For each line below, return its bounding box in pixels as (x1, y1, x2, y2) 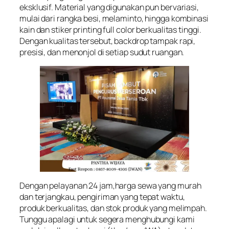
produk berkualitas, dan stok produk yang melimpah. (19, 202, 207, 214)
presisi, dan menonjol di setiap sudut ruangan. (19, 46, 185, 58)
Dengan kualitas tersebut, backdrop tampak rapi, (19, 35, 196, 47)
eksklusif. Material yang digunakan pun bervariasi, (19, 1, 199, 13)
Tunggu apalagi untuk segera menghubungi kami (19, 213, 195, 225)
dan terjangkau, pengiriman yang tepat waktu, (19, 191, 185, 202)
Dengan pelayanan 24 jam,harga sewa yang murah (19, 179, 201, 191)
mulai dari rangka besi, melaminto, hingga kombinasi (19, 12, 209, 24)
